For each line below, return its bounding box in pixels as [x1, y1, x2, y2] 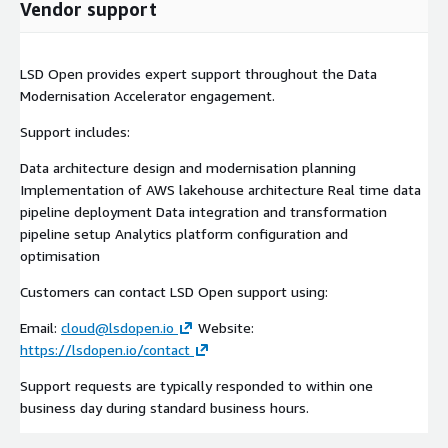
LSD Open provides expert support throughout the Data [20, 64, 377, 82]
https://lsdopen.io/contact [20, 340, 190, 358]
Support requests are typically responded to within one [20, 376, 373, 394]
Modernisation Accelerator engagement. [20, 86, 275, 104]
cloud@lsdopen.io [61, 318, 174, 336]
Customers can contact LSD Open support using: [20, 282, 328, 300]
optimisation [20, 246, 100, 264]
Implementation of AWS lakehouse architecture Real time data [20, 180, 421, 198]
